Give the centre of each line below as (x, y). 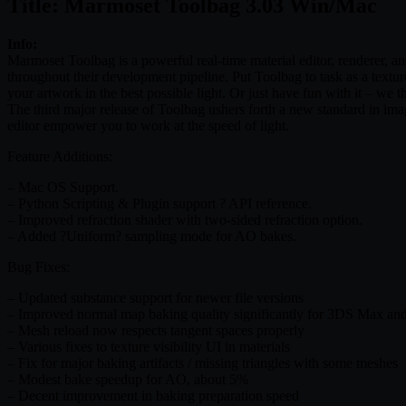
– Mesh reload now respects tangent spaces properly (156, 330)
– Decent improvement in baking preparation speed (153, 395)
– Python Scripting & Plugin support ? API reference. (159, 203)
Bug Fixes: (39, 266)
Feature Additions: (60, 156)
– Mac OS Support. (63, 187)
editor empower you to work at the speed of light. (148, 125)
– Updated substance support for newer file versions (155, 297)
